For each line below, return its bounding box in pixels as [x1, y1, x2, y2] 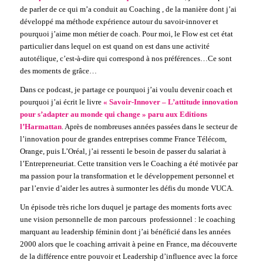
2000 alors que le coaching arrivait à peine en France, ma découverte [19, 240, 237, 249]
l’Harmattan [19, 122, 62, 131]
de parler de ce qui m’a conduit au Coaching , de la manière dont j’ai [19, 4, 237, 14]
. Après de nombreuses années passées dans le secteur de [61, 122, 238, 131]
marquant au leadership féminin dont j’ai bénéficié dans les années [19, 227, 231, 237]
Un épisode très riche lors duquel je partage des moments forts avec [19, 203, 232, 212]
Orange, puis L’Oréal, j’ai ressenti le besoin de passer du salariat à [19, 146, 226, 156]
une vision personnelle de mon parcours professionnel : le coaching [19, 215, 235, 224]
